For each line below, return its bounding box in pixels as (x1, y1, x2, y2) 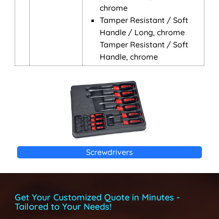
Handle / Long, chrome (100, 27, 185, 37)
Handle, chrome (100, 52, 158, 62)
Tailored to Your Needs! (15, 201, 111, 213)
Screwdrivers (86, 147, 133, 157)
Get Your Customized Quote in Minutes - (15, 192, 180, 203)
